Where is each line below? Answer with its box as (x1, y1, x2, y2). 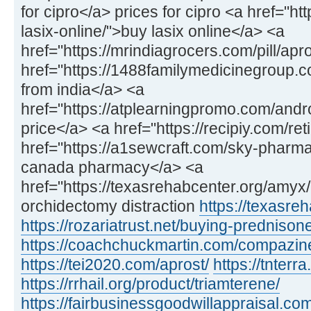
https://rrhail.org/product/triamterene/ (21, 274, 280, 293)
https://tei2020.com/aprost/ (21, 255, 209, 274)
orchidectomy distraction (21, 196, 199, 215)
